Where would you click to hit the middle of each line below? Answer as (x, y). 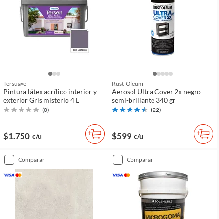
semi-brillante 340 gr (144, 100)
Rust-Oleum (128, 83)
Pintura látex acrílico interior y (50, 91)
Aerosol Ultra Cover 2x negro (156, 91)
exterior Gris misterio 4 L (41, 100)
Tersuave (15, 83)
